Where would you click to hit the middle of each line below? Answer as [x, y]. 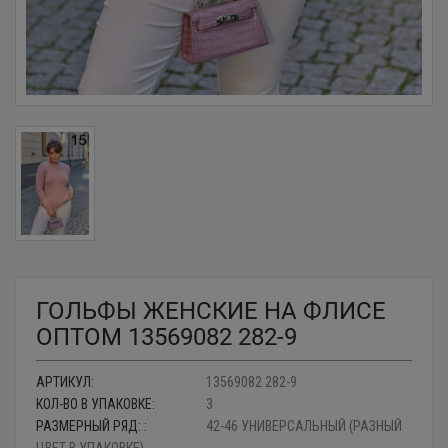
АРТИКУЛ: [65, 381]
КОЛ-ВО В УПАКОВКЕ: [95, 403]
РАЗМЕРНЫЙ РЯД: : [91, 425]
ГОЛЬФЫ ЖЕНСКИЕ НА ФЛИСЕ [211, 310]
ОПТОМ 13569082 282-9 [166, 336]
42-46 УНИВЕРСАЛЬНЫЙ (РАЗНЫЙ [304, 425]
